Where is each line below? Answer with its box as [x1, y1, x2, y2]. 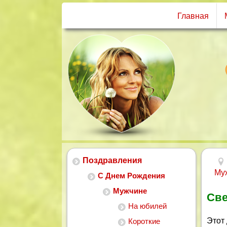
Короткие [128, 217, 160, 225]
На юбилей [128, 202, 167, 210]
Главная [177, 12, 209, 20]
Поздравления [83, 156, 142, 165]
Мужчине [113, 186, 147, 195]
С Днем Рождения [98, 171, 165, 180]
